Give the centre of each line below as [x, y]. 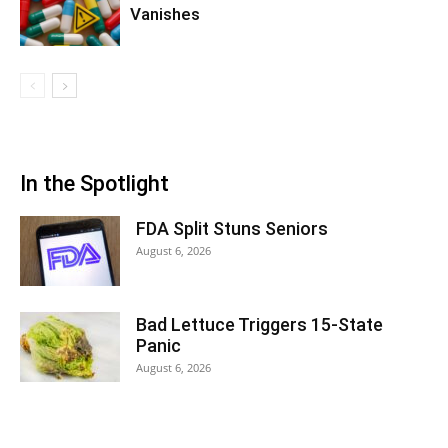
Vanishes [165, 14]
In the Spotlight [94, 184]
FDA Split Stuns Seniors [232, 229]
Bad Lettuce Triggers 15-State [259, 325]
